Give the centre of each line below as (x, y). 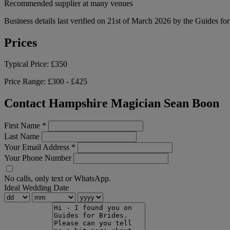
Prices (21, 42)
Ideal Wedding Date (36, 188)
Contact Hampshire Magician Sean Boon (112, 103)
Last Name (22, 137)
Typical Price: (27, 64)
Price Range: (26, 82)
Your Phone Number (38, 158)
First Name (23, 126)
